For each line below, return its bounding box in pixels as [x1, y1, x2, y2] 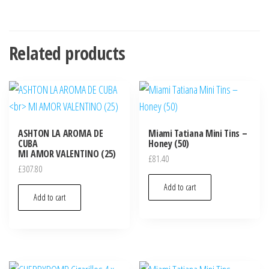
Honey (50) [148, 137, 190, 151]
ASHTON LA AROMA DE [18, 127, 103, 141]
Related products [9, 41, 125, 66]
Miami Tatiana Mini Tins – [148, 127, 247, 141]
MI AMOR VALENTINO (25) [18, 147, 116, 161]
